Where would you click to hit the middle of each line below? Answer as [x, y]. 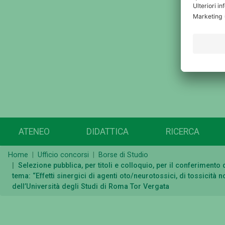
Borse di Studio [123, 155]
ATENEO [34, 132]
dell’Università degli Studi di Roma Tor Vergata [91, 187]
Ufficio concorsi [63, 155]
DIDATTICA [108, 132]
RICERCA [182, 132]
